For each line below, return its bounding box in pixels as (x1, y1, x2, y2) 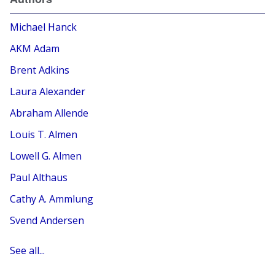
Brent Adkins (10, 63, 70, 77)
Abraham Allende (10, 106, 89, 120)
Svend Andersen (10, 214, 85, 227)
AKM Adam (10, 42, 60, 55)
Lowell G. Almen (10, 149, 82, 163)
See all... (10, 244, 45, 257)
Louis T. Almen (10, 128, 78, 141)
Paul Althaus (10, 171, 68, 184)
